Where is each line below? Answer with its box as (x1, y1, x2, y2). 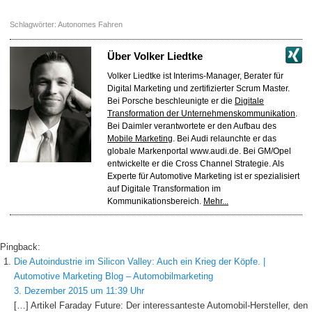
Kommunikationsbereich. (107, 196, 203, 206)
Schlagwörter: (10, 19, 58, 29)
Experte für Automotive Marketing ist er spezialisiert (107, 171, 299, 181)
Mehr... (203, 196, 228, 206)
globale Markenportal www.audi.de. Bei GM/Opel (107, 146, 291, 156)
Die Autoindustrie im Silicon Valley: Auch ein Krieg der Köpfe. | (13, 256, 265, 267)
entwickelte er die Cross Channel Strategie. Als (107, 158, 284, 169)
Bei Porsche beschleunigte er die (107, 95, 235, 106)
